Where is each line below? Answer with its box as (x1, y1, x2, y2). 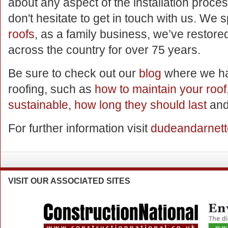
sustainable (8, 98, 68, 111)
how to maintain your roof (95, 82, 226, 96)
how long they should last (74, 98, 207, 111)
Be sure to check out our (8, 67, 139, 80)
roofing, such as (8, 82, 95, 96)
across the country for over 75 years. (8, 43, 201, 56)
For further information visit (8, 122, 151, 135)
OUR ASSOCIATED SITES (28, 177, 130, 185)
